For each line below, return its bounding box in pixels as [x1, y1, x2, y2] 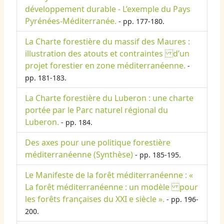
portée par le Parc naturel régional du [25, 104, 168, 116]
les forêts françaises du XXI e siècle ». [25, 193, 164, 205]
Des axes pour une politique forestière [25, 137, 170, 148]
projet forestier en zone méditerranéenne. [25, 60, 185, 71]
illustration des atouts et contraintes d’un [25, 48, 189, 59]
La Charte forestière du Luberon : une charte [25, 92, 193, 104]
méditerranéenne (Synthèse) [25, 149, 133, 160]
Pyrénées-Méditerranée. [25, 15, 116, 27]
